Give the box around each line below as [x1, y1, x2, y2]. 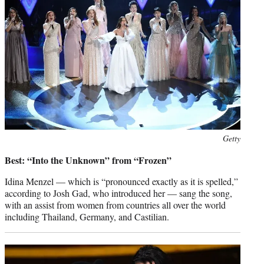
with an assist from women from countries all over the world [5, 199, 226, 212]
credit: [4, 145, 26, 157]
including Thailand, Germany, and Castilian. [5, 210, 172, 223]
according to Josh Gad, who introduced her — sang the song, [5, 187, 232, 200]
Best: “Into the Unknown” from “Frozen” [5, 153, 174, 167]
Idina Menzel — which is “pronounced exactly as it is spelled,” [5, 175, 238, 188]
